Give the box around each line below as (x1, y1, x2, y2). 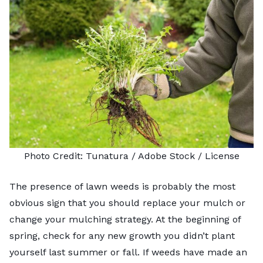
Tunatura (85, 150, 129, 162)
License (204, 150, 240, 162)
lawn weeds (86, 181, 139, 193)
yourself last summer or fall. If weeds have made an (9, 247, 247, 258)
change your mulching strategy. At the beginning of (9, 214, 241, 225)
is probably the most (139, 181, 235, 193)
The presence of (9, 181, 86, 193)
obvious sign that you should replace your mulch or (9, 197, 245, 209)
